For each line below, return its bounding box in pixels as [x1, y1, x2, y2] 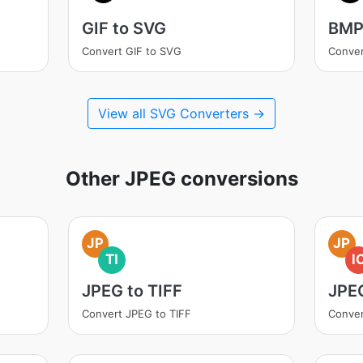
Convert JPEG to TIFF [81, 307, 191, 320]
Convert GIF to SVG [81, 45, 181, 58]
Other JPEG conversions [65, 167, 298, 190]
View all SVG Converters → [98, 105, 265, 122]
